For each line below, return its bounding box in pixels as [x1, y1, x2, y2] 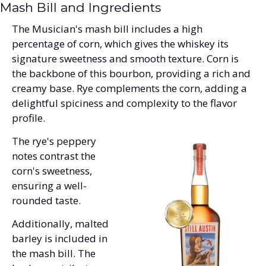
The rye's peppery [12, 134, 96, 148]
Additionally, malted [12, 216, 109, 230]
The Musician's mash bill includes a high [12, 21, 202, 36]
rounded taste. [12, 193, 83, 207]
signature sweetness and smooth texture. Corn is [12, 51, 239, 65]
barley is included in [12, 231, 107, 245]
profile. [12, 110, 47, 125]
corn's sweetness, [12, 163, 92, 178]
